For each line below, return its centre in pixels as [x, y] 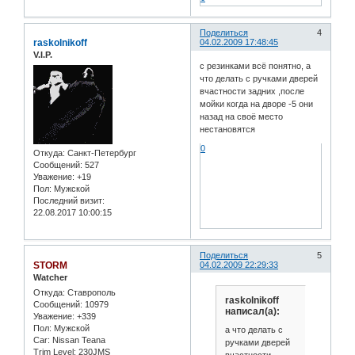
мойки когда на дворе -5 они [257, 103]
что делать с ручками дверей [259, 78]
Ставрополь [90, 293]
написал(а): [252, 311]
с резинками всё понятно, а [256, 65]
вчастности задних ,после [252, 91]
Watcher [50, 277]
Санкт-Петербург [101, 153]
